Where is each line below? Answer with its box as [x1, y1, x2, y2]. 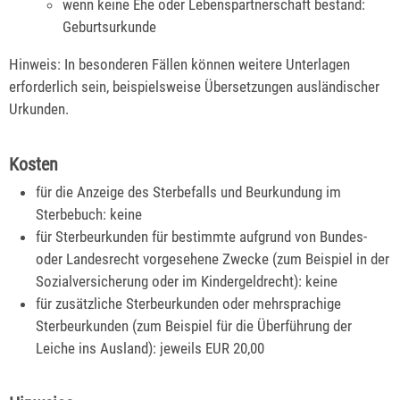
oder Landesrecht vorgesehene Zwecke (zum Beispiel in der [36, 249, 390, 268]
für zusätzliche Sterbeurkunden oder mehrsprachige [36, 294, 342, 312]
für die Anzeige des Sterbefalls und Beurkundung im [36, 182, 342, 201]
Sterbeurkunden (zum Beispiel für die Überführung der [36, 316, 353, 335]
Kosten [9, 153, 58, 175]
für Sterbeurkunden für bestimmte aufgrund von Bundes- [36, 227, 368, 246]
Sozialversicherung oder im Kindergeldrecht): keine [36, 271, 338, 290]
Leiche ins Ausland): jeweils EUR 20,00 [36, 338, 265, 357]
